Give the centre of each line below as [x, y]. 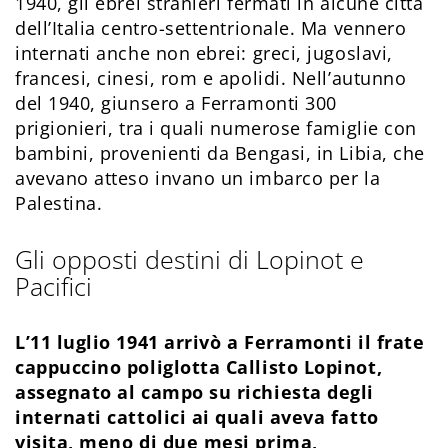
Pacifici [53, 286]
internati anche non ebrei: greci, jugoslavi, [204, 53]
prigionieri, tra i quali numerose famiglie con [216, 128]
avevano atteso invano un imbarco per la [198, 178]
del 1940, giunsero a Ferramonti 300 [176, 103]
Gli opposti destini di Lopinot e [189, 259]
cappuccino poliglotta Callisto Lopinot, [199, 367]
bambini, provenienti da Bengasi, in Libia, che [220, 153]
